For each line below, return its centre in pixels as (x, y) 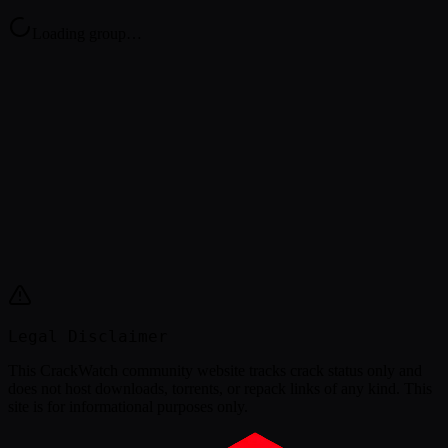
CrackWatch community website (142, 370)
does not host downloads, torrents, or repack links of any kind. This (220, 388)
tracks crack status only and (335, 370)
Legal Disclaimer (88, 336)
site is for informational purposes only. (128, 406)
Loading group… (87, 33)
